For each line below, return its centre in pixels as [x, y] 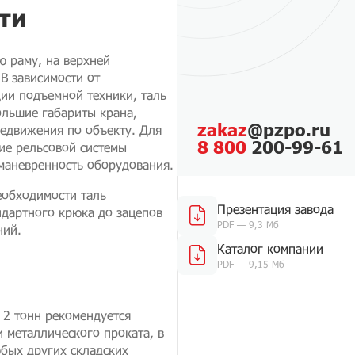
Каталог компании [270, 248]
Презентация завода [275, 209]
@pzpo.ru [289, 130]
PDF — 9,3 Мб [248, 224]
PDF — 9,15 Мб [251, 264]
